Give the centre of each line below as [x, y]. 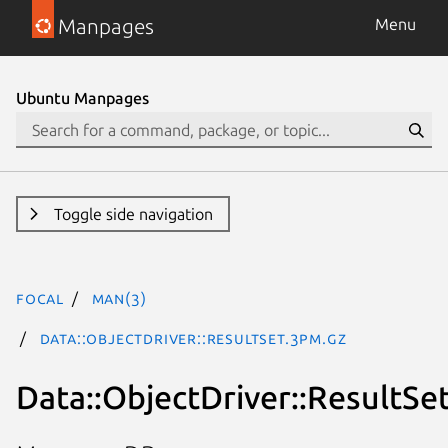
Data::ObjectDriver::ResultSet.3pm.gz [193, 338]
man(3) [119, 298]
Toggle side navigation [133, 214]
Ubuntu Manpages [82, 98]
